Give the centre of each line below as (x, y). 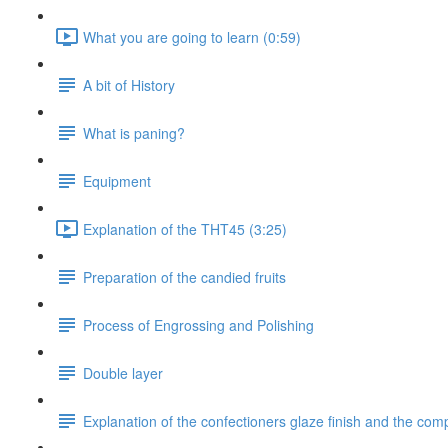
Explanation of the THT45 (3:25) (185, 228)
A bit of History (129, 84)
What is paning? (134, 132)
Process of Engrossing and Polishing (198, 324)
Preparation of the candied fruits (184, 276)
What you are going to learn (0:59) (192, 36)
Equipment (117, 180)
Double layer (123, 372)
